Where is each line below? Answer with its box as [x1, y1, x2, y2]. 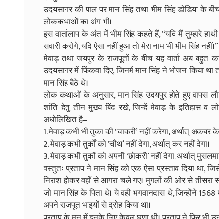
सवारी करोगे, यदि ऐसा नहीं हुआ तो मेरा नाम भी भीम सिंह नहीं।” [44, 39, 218, 53]
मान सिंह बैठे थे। [44, 76, 88, 90]
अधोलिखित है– [44, 112, 87, 127]
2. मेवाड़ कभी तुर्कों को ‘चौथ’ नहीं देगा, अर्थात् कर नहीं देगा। [44, 137, 210, 151]
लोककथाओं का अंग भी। [44, 15, 112, 29]
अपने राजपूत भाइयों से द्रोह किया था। [44, 198, 151, 212]
